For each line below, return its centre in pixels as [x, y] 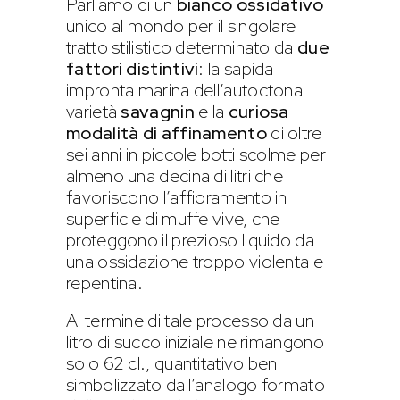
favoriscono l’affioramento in [177, 198]
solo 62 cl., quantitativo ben [172, 364]
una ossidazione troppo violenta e [195, 262]
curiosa [258, 112]
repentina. [105, 283]
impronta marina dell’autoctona [185, 91]
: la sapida [236, 69]
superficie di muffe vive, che [173, 219]
